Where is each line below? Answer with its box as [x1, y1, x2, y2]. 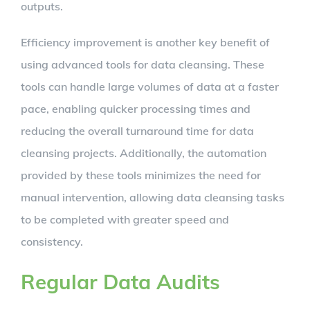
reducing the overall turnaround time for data [21, 123, 254, 138]
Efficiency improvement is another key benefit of [21, 35, 270, 49]
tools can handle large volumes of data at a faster [21, 79, 279, 93]
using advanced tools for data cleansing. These [21, 57, 264, 71]
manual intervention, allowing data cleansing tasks [21, 190, 284, 204]
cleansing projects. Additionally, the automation [21, 145, 266, 160]
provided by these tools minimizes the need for [21, 167, 261, 182]
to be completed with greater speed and [21, 212, 229, 226]
